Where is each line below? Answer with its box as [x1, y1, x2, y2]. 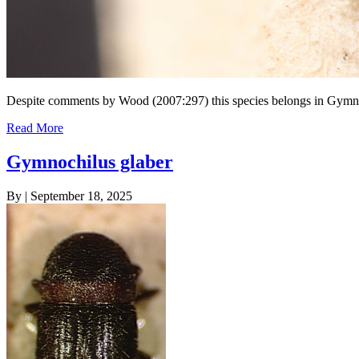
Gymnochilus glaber [6, 151, 173, 172]
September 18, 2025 [30, 188, 132, 203]
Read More [6, 120, 63, 135]
